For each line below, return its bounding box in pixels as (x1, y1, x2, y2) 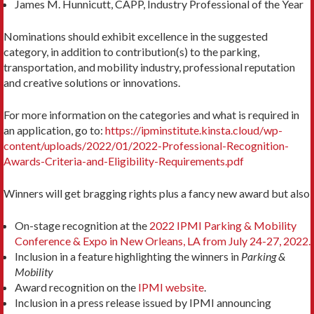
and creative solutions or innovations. (4, 76, 180, 90)
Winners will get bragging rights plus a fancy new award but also (4, 186, 310, 200)
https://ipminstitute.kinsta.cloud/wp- (105, 123, 282, 137)
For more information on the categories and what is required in (4, 108, 299, 122)
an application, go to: (4, 123, 105, 137)
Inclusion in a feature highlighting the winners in (15, 250, 241, 264)
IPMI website (138, 280, 204, 294)
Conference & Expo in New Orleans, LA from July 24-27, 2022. (15, 234, 310, 248)
